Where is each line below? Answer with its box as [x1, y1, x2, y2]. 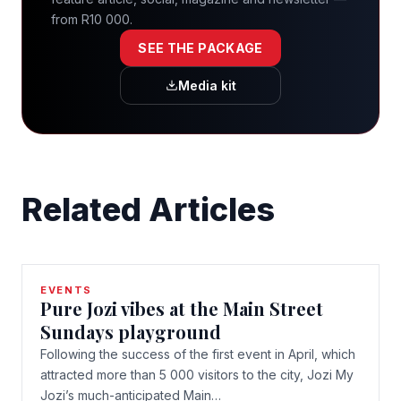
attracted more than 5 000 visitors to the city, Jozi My [40, 366, 354, 382]
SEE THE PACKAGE [138, 39, 263, 55]
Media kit [177, 77, 236, 93]
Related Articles [21, 189, 275, 229]
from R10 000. [51, 11, 132, 27]
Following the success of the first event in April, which [40, 346, 355, 362]
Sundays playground [40, 319, 221, 344]
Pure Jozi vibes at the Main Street [40, 295, 323, 320]
